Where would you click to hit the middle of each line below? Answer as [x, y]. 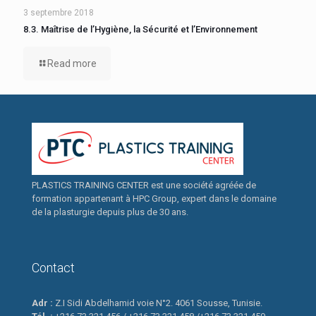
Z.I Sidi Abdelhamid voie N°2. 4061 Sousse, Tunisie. [158, 303]
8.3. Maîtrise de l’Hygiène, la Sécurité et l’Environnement [140, 29]
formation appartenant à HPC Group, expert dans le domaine [154, 199]
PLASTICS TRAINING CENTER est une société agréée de [144, 185]
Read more [72, 63]
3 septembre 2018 [59, 13]
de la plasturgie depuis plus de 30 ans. [110, 212]
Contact [53, 268]
